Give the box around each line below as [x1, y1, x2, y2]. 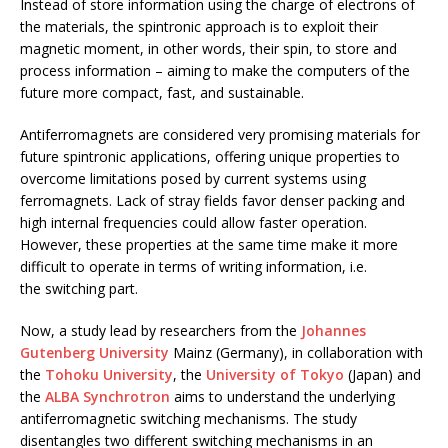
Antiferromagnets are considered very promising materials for [20, 125, 420, 145]
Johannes [301, 321, 366, 341]
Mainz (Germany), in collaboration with [169, 343, 423, 363]
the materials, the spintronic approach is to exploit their [20, 17, 378, 37]
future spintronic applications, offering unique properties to [20, 147, 400, 167]
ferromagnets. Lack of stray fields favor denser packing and [20, 191, 405, 211]
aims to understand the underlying [170, 387, 395, 407]
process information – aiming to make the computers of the [20, 61, 410, 81]
